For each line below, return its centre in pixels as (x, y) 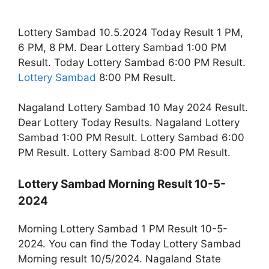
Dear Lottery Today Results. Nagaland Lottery (129, 123)
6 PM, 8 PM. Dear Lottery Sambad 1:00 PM (122, 47)
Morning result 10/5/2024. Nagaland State (119, 258)
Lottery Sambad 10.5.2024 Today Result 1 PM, (131, 32)
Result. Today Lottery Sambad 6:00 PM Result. (132, 62)
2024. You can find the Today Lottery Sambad (130, 243)
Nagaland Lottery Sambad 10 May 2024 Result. (133, 108)
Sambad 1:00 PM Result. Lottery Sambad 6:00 (131, 138)
